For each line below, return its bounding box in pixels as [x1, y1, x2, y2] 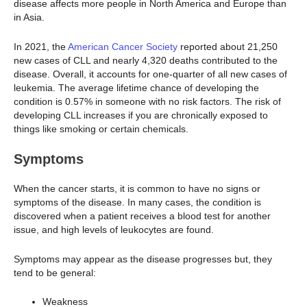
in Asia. [14, 12, 47, 23]
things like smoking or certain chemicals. [14, 123, 188, 134]
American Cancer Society [68, 40, 177, 52]
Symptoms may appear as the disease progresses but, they [14, 253, 272, 265]
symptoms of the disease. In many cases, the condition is [14, 197, 261, 208]
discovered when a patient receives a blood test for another [14, 210, 271, 222]
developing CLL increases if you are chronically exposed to [14, 109, 268, 121]
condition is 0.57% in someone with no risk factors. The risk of [14, 95, 281, 107]
